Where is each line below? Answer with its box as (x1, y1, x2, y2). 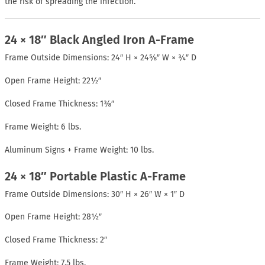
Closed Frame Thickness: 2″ (5, 235, 107, 245)
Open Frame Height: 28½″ (5, 212, 102, 222)
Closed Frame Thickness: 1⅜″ (5, 98, 114, 109)
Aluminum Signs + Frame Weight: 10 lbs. (5, 144, 154, 155)
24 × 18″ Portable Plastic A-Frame (5, 169, 186, 183)
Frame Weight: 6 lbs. (5, 121, 81, 132)
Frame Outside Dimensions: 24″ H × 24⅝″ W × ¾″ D (5, 53, 196, 63)
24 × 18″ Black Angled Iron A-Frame (5, 33, 194, 47)
